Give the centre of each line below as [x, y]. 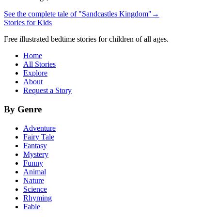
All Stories [39, 64]
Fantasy [35, 145]
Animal [35, 171]
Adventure [39, 128]
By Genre [23, 109]
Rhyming [38, 198]
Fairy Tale [39, 137]
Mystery [36, 154]
